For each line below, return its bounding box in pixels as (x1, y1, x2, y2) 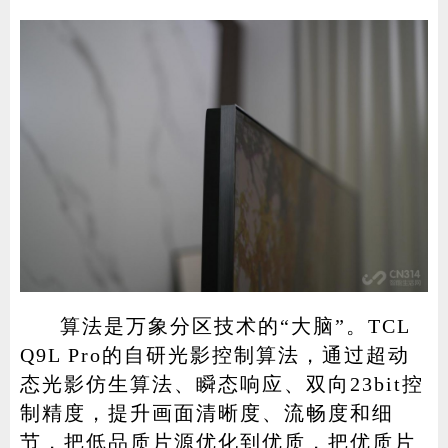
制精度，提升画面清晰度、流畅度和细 (19, 401, 394, 424)
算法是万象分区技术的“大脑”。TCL (59, 314, 410, 337)
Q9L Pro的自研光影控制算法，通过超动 (19, 343, 410, 366)
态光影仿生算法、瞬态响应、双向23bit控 (19, 372, 424, 395)
